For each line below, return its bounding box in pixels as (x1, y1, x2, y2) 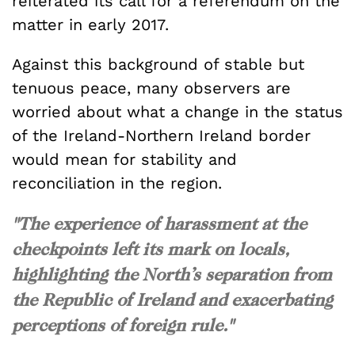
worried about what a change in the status (12, 101, 343, 121)
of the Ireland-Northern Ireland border (12, 125, 311, 145)
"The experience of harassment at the (12, 212, 307, 234)
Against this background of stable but (12, 54, 304, 74)
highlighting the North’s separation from (12, 263, 332, 284)
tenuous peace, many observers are (12, 78, 291, 97)
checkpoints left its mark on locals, (12, 238, 289, 259)
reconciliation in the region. (12, 173, 233, 193)
